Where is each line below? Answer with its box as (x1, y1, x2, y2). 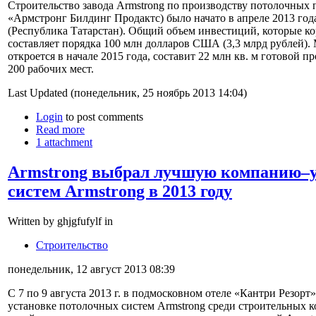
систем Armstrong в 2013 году (8, 181, 232, 200)
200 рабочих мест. (8, 62, 94, 75)
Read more (36, 123, 85, 135)
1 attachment (36, 135, 92, 148)
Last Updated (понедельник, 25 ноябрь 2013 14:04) (8, 86, 247, 99)
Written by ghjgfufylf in (8, 214, 113, 227)
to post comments (63, 110, 143, 123)
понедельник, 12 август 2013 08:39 (8, 262, 175, 275)
